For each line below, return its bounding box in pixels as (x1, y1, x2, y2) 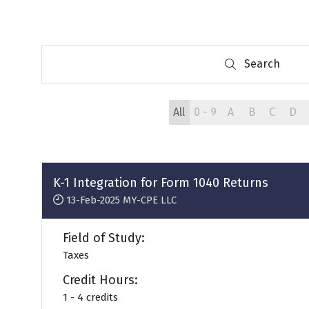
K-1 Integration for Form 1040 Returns (53, 175, 268, 190)
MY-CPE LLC (123, 194, 177, 206)
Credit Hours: (63, 272, 138, 288)
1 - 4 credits (63, 291, 118, 303)
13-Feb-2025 (63, 194, 123, 206)
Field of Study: (63, 230, 145, 246)
